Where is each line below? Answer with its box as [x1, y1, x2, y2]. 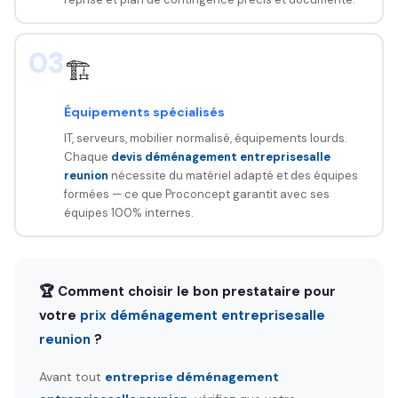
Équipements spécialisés [63, 103, 225, 120]
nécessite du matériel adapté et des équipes [107, 167, 358, 183]
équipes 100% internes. [63, 204, 194, 220]
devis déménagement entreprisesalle [110, 148, 330, 164]
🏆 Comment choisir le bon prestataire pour [39, 283, 336, 300]
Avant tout [39, 369, 105, 385]
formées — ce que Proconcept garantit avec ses [63, 186, 330, 202]
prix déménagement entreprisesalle [80, 306, 325, 324]
